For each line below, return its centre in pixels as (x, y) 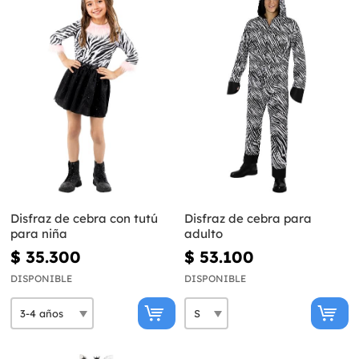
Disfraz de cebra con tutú (84, 219)
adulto (203, 234)
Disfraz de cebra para (248, 219)
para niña (39, 234)
